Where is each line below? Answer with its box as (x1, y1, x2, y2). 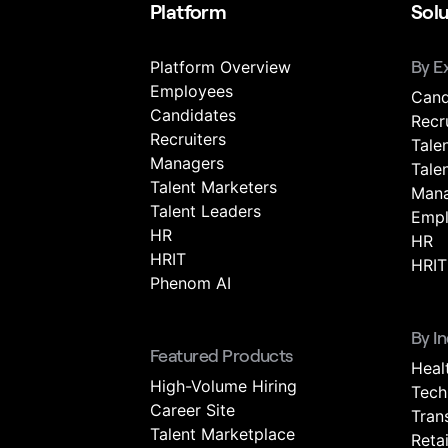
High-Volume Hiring (150, 376, 297, 396)
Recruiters (150, 129, 226, 149)
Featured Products (150, 346, 293, 366)
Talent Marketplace (150, 424, 295, 444)
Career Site (150, 400, 235, 420)
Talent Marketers (150, 177, 277, 197)
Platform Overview (150, 57, 291, 77)
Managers (150, 153, 224, 173)
